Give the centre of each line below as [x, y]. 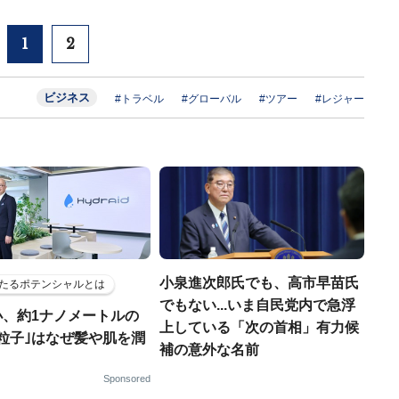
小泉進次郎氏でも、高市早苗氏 [259, 283]
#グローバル [212, 99]
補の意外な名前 [209, 350]
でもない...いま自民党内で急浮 [257, 305]
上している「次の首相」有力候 [259, 327]
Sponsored [127, 379]
